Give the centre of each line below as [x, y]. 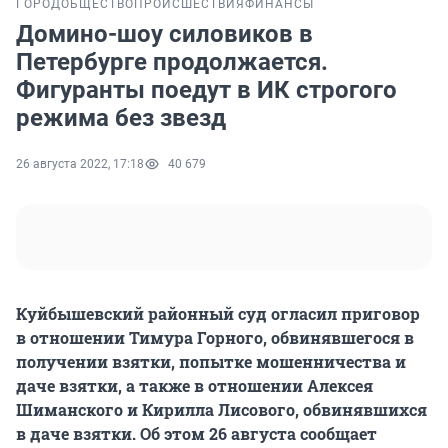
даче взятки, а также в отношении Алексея [194, 386]
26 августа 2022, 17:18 [80, 164]
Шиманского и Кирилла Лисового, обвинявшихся [221, 410]
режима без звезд [121, 118]
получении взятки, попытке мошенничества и [211, 362]
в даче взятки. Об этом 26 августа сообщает [196, 434]
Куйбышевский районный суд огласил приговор [218, 314]
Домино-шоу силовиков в [164, 34]
